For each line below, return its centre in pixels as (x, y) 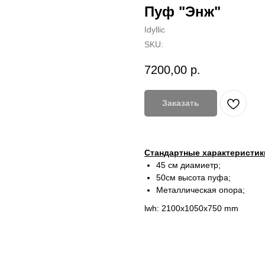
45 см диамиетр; (188, 165)
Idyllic (155, 30)
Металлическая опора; (201, 190)
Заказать (181, 103)
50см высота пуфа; (193, 178)
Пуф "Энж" (182, 12)
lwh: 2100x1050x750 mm (191, 209)
